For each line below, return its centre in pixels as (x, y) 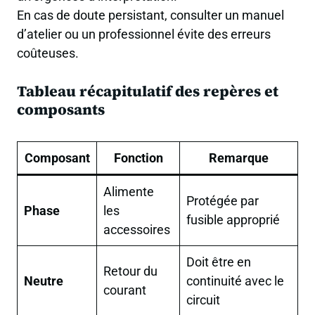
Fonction (138, 157)
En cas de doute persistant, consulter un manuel (150, 15)
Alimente (129, 191)
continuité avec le (236, 281)
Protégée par (223, 200)
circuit (204, 300)
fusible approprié (233, 219)
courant (125, 290)
